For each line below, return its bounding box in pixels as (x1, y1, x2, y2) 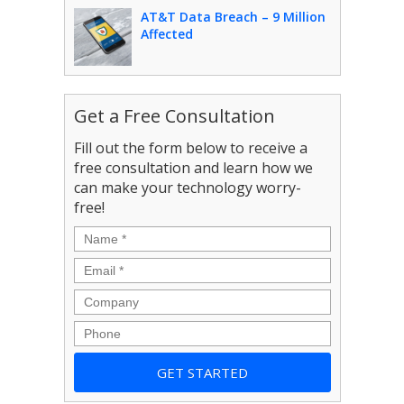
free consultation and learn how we (73, 158, 313, 178)
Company (73, 289, 142, 308)
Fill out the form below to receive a (73, 138, 308, 158)
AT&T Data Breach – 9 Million (140, 8, 326, 25)
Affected (140, 25, 193, 42)
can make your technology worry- (73, 178, 301, 197)
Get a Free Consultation (73, 104, 275, 128)
